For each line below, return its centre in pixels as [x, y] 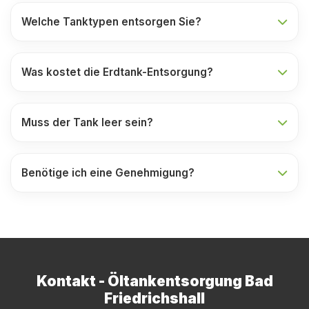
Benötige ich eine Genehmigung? [108, 173]
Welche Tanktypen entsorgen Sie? [111, 22]
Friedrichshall [154, 298]
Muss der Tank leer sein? [87, 122]
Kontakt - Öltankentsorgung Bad [154, 281]
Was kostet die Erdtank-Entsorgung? [117, 72]
